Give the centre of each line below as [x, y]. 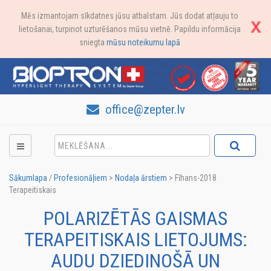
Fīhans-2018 [196, 178]
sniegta [93, 42]
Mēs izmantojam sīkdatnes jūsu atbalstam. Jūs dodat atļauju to [129, 16]
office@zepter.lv [143, 109]
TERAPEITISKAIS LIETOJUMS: [135, 240]
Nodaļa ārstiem [141, 178]
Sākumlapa [28, 178]
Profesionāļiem [80, 178]
